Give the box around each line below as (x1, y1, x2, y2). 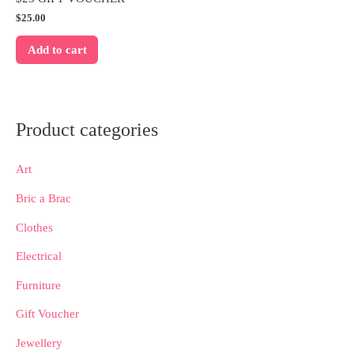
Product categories (16, 119, 158, 140)
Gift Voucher (16, 307, 79, 321)
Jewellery (16, 337, 62, 350)
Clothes (16, 220, 53, 234)
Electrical (16, 250, 62, 263)
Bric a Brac (16, 191, 71, 205)
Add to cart (27, 43, 87, 57)
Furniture (16, 278, 61, 292)
